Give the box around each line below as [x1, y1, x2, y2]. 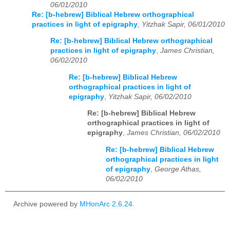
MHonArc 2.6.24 [80, 200, 132, 208]
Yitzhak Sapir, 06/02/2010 [108, 92, 191, 101]
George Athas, [155, 165, 201, 174]
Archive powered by [13, 200, 80, 208]
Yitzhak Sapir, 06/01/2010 [142, 20, 225, 28]
